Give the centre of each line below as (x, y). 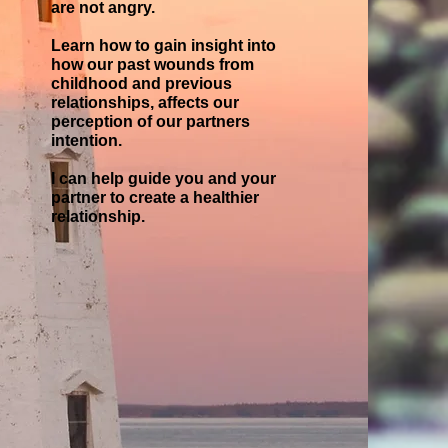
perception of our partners (151, 121)
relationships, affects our (145, 102)
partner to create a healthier (155, 197)
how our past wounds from (153, 64)
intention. (87, 140)
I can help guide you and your (164, 178)
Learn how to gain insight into (164, 45)
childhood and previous (142, 83)
